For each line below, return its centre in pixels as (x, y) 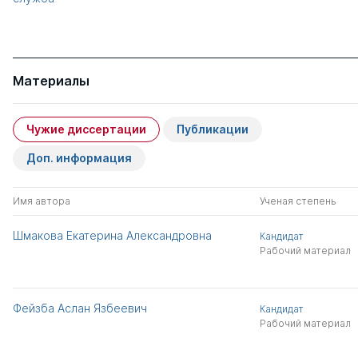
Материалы (51, 80)
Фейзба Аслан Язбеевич (80, 308)
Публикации (213, 129)
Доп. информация (79, 157)
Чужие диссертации (86, 129)
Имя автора (42, 201)
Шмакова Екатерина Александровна (112, 235)
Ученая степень (298, 201)
